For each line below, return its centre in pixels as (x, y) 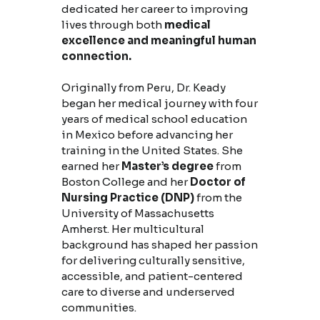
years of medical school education (154, 119)
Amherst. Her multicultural (132, 229)
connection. (96, 56)
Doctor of (217, 182)
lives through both (112, 25)
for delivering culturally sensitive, (153, 261)
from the (219, 198)
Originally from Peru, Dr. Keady (143, 88)
